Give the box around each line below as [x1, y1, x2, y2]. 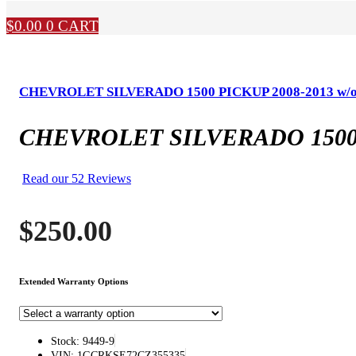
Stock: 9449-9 [51, 335, 114, 347]
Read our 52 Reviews [22, 171, 131, 185]
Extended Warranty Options [19, 276, 128, 286]
